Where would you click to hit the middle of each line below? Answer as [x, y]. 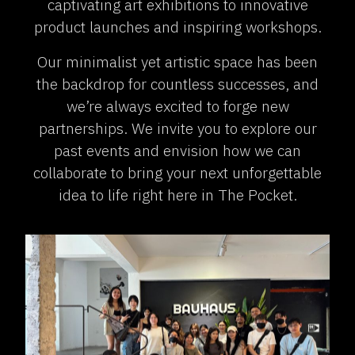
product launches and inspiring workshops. [177, 26]
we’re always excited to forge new [177, 105]
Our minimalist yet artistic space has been [177, 61]
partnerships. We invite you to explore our [177, 128]
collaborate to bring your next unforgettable [177, 172]
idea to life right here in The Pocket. [177, 194]
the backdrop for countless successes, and [177, 83]
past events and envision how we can [177, 150]
